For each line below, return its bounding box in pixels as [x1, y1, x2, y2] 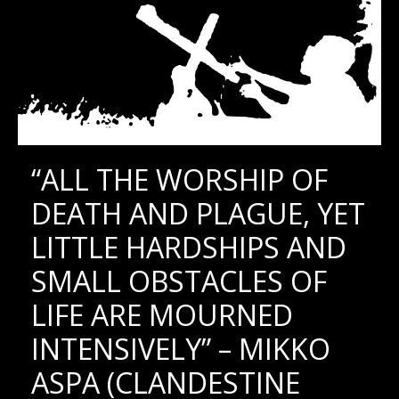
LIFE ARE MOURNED [30, 295, 293, 334]
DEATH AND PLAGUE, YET [30, 193, 365, 232]
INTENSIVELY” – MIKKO [30, 329, 330, 368]
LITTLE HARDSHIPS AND [30, 227, 346, 266]
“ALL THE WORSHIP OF [30, 159, 328, 199]
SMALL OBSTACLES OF [30, 261, 327, 300]
